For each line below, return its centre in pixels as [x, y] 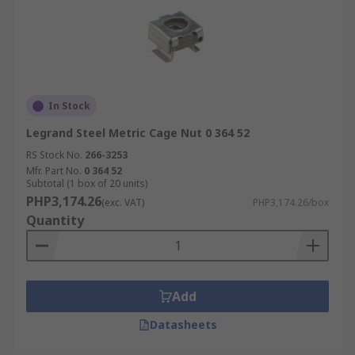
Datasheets [183, 324]
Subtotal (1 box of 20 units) [87, 183]
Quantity [55, 220]
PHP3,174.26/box [291, 202]
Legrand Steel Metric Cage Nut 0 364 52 [138, 133]
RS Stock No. [54, 155]
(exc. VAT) [123, 202]
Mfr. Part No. [54, 171]
